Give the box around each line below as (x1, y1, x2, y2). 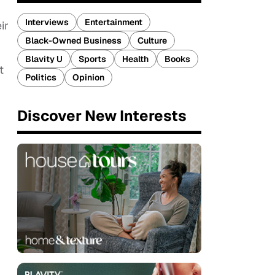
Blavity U (25, 53, 63, 64)
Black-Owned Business (25, 35, 122, 46)
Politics (25, 72, 56, 83)
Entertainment (85, 17, 142, 28)
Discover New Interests (17, 106, 187, 125)
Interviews (25, 17, 69, 28)
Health (122, 53, 149, 64)
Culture (137, 35, 167, 46)
